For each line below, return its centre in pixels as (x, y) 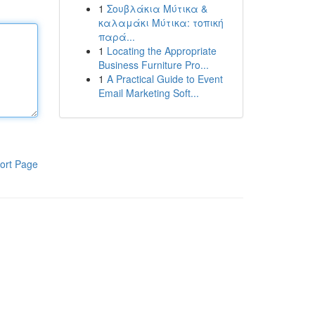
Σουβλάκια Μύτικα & (157, 8)
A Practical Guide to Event (165, 79)
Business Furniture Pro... (153, 65)
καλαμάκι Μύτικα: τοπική (161, 22)
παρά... (116, 37)
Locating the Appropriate (161, 51)
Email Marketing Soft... (148, 93)
